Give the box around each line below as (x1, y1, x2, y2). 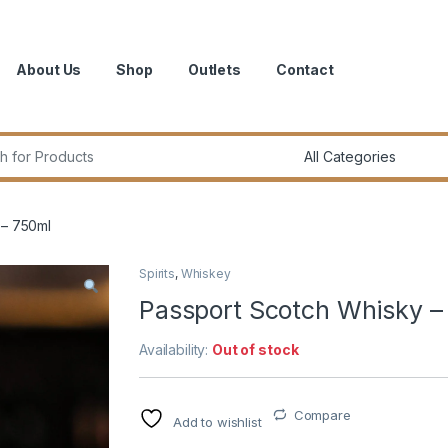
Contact (275, 60, 334, 78)
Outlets (187, 60, 241, 78)
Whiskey (180, 265, 231, 281)
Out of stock (212, 340, 299, 358)
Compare (293, 406, 351, 423)
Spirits (139, 265, 176, 281)
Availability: (139, 340, 213, 358)
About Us (16, 60, 82, 78)
